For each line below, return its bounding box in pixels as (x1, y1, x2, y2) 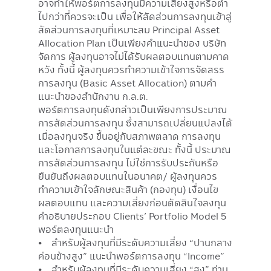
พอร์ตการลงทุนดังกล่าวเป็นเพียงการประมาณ (38, 102, 227, 116)
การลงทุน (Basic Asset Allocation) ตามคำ (38, 76, 217, 90)
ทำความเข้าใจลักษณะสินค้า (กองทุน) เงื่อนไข (38, 182, 218, 196)
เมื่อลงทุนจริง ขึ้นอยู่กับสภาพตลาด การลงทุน (38, 129, 221, 143)
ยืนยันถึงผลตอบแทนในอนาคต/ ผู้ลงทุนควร (38, 169, 217, 183)
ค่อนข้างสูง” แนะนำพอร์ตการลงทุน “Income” (38, 249, 227, 263)
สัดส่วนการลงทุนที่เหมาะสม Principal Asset (38, 22, 220, 36)
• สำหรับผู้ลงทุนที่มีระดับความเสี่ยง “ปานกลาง (38, 235, 232, 249)
